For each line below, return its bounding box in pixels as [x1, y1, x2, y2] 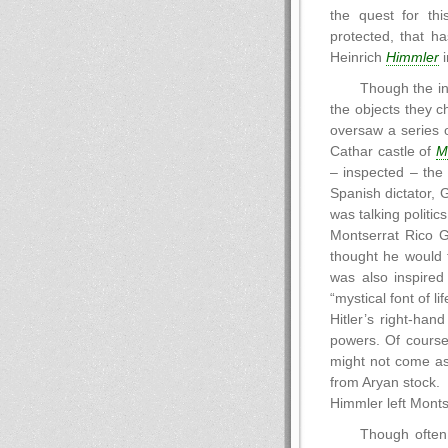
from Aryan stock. [330, 375, 440, 390]
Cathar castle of [330, 144, 436, 159]
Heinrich [330, 50, 386, 65]
